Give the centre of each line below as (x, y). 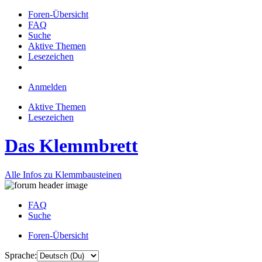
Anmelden (47, 87)
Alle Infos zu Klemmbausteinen (63, 174)
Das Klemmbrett (71, 146)
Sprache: (21, 255)
